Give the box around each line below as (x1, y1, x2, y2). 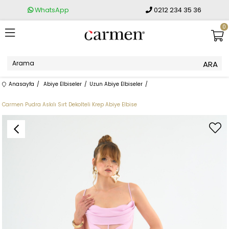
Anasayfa (9, 80, 35, 88)
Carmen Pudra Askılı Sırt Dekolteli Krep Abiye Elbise (2, 101, 138, 108)
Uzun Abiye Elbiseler (89, 80, 143, 88)
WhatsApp (33, 6, 69, 14)
